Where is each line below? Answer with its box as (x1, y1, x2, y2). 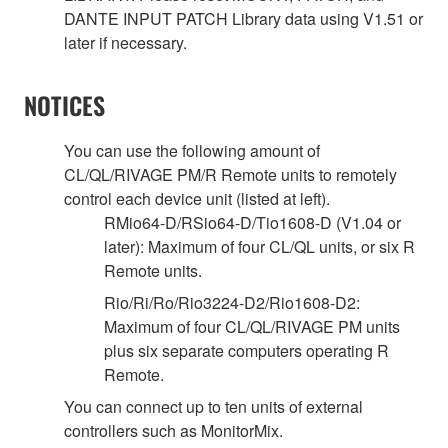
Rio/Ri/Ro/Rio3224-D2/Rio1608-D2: (104, 290, 360, 314)
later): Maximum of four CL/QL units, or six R (104, 234, 415, 258)
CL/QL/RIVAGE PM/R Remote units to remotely (64, 162, 397, 186)
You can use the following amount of (64, 138, 320, 162)
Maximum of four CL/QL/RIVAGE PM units (104, 314, 400, 338)
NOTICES (24, 86, 105, 123)
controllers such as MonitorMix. (64, 418, 283, 442)
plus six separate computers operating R (104, 338, 389, 362)
